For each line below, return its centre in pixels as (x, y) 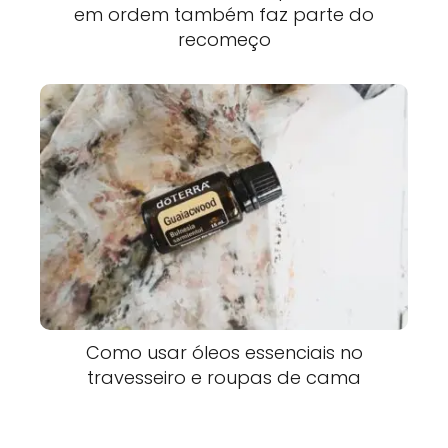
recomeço (224, 39)
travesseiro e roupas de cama (224, 377)
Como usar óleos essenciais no (224, 352)
